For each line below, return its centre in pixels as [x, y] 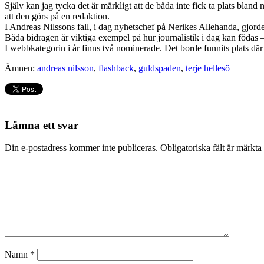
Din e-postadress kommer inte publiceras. [81, 148]
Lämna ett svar [42, 125]
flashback [116, 68]
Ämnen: [21, 68]
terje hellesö [208, 68]
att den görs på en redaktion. [57, 16]
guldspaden [160, 68]
